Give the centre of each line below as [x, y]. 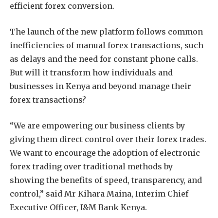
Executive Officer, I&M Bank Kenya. [78, 207]
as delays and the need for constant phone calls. [104, 59]
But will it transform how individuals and [91, 72]
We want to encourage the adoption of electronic [105, 153]
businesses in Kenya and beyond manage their [100, 86]
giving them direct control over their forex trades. [108, 139]
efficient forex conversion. [62, 6]
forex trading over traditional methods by [91, 166]
